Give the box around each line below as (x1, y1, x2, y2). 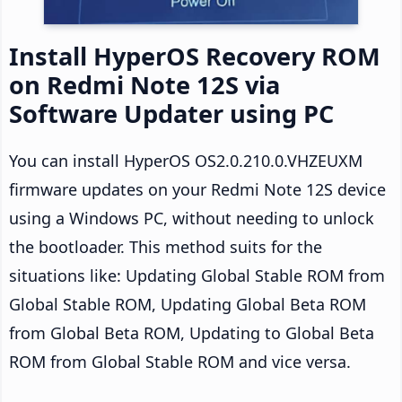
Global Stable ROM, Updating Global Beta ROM (9, 293, 366, 315)
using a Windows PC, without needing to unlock (9, 206, 374, 229)
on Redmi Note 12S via (9, 67, 280, 101)
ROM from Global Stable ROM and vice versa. (9, 350, 351, 372)
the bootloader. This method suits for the (9, 235, 322, 258)
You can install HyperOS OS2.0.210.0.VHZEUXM (9, 149, 363, 171)
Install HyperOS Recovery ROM (9, 39, 380, 73)
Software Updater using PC (9, 96, 334, 130)
